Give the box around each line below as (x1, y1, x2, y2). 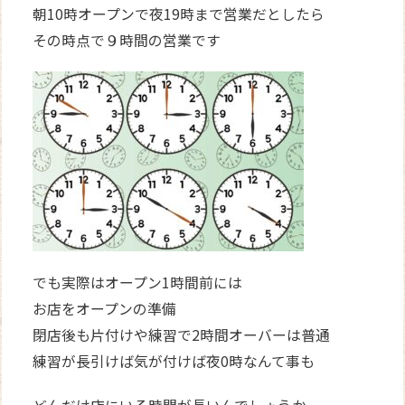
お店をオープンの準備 (33, 297, 177, 319)
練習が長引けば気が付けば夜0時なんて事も (33, 350, 316, 372)
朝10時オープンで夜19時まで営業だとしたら (33, 3, 325, 24)
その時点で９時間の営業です (33, 29, 221, 51)
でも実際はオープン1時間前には (33, 271, 243, 293)
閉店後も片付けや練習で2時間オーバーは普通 (33, 324, 331, 345)
